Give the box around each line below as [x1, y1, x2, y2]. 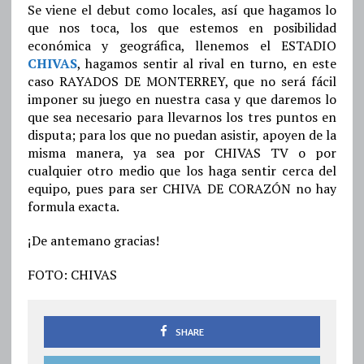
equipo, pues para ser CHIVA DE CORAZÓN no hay [27, 180, 337, 198]
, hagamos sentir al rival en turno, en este [76, 54, 337, 73]
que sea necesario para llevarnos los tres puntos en [27, 108, 337, 127]
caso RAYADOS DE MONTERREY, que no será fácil [27, 72, 337, 91]
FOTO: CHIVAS [27, 266, 117, 284]
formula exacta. [27, 197, 119, 216]
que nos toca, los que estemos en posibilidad [27, 19, 337, 37]
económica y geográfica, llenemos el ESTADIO [27, 37, 337, 55]
